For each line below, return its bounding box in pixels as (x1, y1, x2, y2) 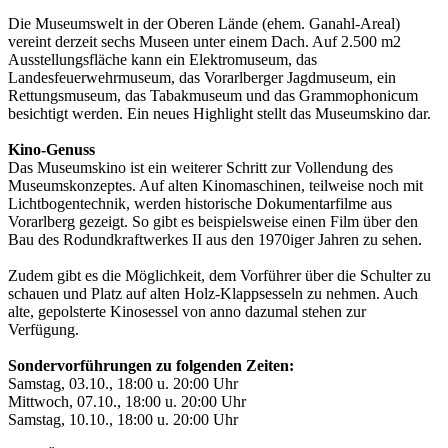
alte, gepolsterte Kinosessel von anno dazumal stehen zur (8, 302, 366, 320)
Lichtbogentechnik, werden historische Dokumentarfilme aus (8, 194, 392, 212)
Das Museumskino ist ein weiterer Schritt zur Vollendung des (8, 158, 393, 176)
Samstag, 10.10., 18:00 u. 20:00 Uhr (8, 410, 238, 428)
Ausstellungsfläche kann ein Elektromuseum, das (8, 50, 317, 68)
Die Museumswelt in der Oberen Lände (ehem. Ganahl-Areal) (8, 14, 400, 32)
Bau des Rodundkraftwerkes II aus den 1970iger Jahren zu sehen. (8, 230, 422, 248)
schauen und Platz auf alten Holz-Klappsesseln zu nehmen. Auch (8, 284, 418, 302)
